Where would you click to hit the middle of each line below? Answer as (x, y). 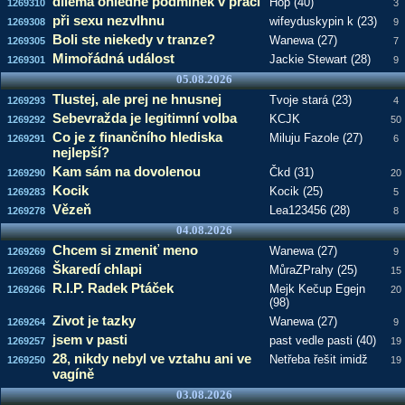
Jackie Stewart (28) (320, 59)
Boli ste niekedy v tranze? (133, 39)
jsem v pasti (89, 339)
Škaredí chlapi (97, 269)
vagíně (73, 374)
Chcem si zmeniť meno (125, 250)
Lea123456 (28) (309, 210)
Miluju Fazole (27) (316, 138)
